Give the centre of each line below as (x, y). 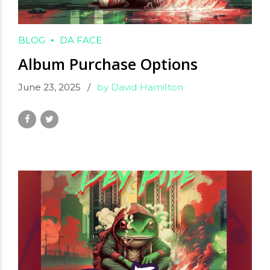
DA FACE (81, 40)
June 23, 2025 (49, 87)
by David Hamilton (140, 87)
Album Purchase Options (108, 64)
